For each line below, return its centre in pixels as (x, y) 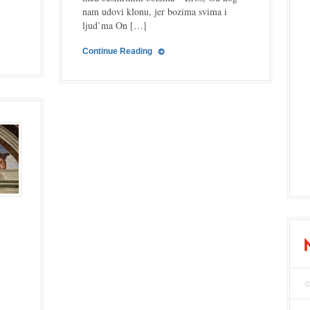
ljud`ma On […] (115, 25)
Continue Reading (117, 51)
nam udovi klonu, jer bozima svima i (155, 11)
